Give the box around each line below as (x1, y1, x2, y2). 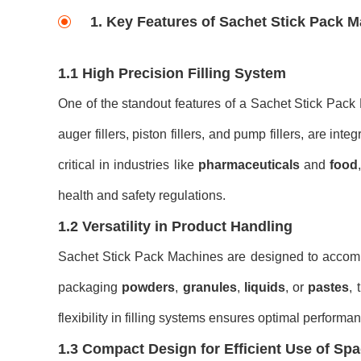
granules (182, 280, 237, 294)
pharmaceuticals (197, 158, 300, 172)
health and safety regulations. (58, 189, 226, 202)
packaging (58, 280, 122, 294)
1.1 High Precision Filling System (58, 65, 286, 81)
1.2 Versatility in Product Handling (58, 218, 293, 234)
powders (122, 280, 176, 294)
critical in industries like (58, 158, 198, 172)
